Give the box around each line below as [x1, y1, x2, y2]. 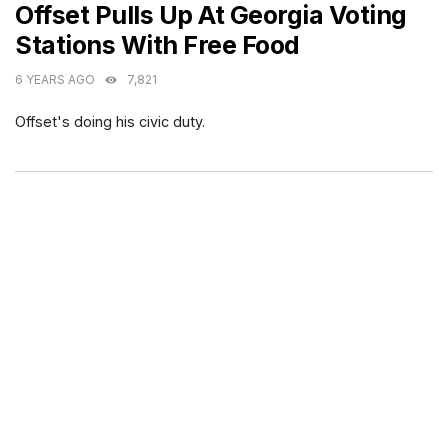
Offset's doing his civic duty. [15, 113, 206, 131]
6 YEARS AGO [15, 72, 95, 88]
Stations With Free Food [15, 30, 300, 61]
